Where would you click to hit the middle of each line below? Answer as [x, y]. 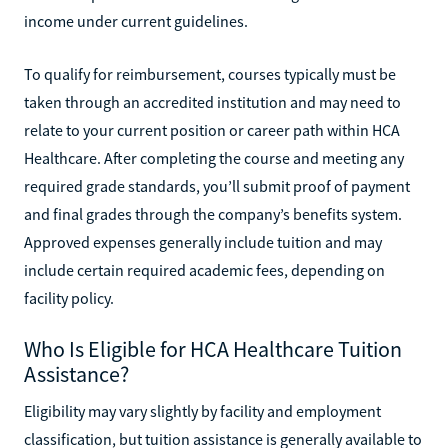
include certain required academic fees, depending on [204, 269]
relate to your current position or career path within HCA [212, 129]
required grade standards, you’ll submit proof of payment [217, 185]
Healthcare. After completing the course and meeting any [214, 157]
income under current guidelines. [136, 20]
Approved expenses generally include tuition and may [203, 241]
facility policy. [69, 297]
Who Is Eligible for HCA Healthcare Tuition [213, 348]
